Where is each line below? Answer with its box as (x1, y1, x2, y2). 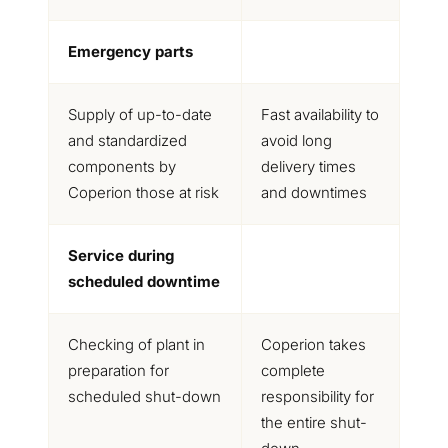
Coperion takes (260, 335, 366, 354)
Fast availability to (260, 105, 379, 124)
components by (67, 157, 176, 176)
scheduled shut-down (67, 387, 221, 406)
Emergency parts (67, 42, 193, 61)
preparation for (67, 361, 169, 380)
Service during (67, 246, 174, 265)
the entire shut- (260, 413, 367, 432)
